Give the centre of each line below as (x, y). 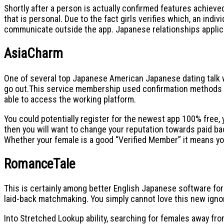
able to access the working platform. (70, 99)
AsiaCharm (33, 54)
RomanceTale (39, 164)
